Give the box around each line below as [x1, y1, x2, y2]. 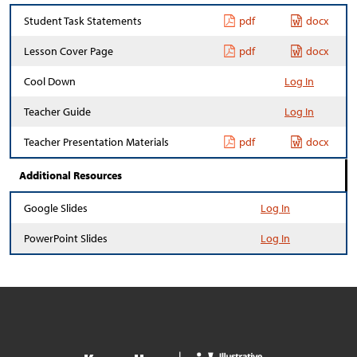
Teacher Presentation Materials [24, 135, 169, 149]
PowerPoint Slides [24, 231, 108, 245]
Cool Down [24, 74, 76, 88]
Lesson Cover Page [24, 44, 113, 58]
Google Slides [24, 201, 88, 215]
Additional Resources [19, 168, 122, 182]
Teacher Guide [24, 104, 91, 119]
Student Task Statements [24, 14, 142, 28]
